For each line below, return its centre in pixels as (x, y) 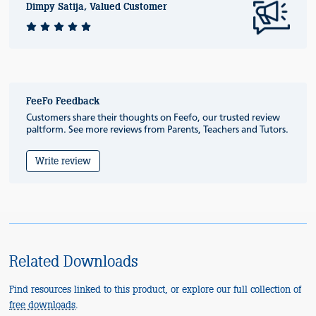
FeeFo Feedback (63, 101)
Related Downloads (74, 261)
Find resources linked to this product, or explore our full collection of (156, 289)
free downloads (43, 305)
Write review (63, 161)
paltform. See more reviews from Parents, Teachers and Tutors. (158, 129)
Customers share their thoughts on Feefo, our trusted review (153, 117)
